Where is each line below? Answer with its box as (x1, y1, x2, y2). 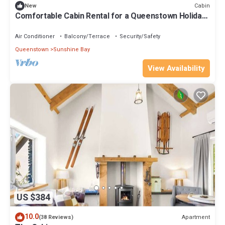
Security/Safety (120, 32, 160, 41)
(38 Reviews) (39, 213, 73, 222)
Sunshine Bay (53, 45, 90, 54)
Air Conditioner (15, 32, 55, 41)
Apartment (182, 212, 210, 221)
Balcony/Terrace (64, 32, 110, 41)
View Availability (148, 63, 205, 74)
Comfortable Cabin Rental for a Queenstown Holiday (15, 10, 206, 23)
